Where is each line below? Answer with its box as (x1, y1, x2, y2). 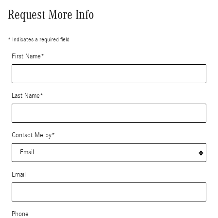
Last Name (12, 91, 40, 100)
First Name (12, 52, 41, 60)
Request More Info (8, 7, 94, 22)
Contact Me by (12, 131, 52, 139)
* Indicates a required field (8, 36, 70, 43)
